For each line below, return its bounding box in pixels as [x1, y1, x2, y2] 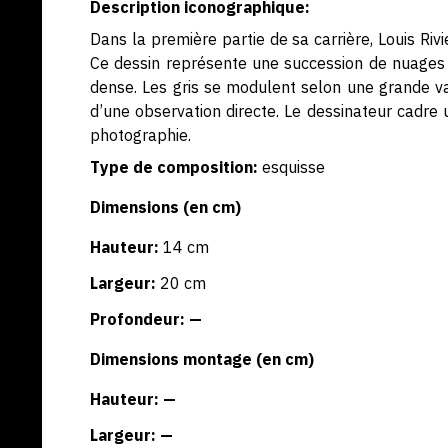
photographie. [90, 125, 191, 145]
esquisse [262, 157, 325, 177]
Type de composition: [90, 157, 258, 177]
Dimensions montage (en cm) [90, 349, 314, 369]
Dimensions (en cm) [90, 197, 241, 217]
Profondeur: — [90, 309, 202, 329]
